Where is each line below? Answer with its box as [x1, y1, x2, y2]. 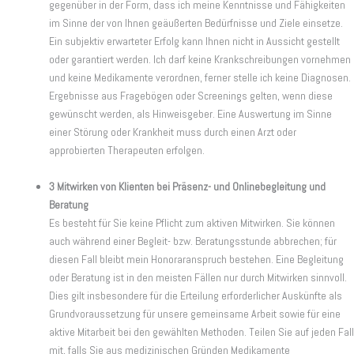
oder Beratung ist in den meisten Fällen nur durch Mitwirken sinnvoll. [49, 270, 347, 285]
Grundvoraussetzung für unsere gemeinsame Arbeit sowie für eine [49, 307, 341, 322]
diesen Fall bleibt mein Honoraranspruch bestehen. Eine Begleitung [49, 252, 344, 267]
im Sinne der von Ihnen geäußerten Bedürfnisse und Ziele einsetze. [49, 16, 343, 31]
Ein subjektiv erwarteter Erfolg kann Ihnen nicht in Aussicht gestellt [49, 34, 340, 49]
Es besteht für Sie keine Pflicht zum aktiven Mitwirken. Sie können [49, 216, 335, 231]
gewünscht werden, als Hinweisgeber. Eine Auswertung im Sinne [49, 107, 332, 122]
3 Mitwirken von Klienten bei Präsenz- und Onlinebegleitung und [49, 179, 326, 194]
